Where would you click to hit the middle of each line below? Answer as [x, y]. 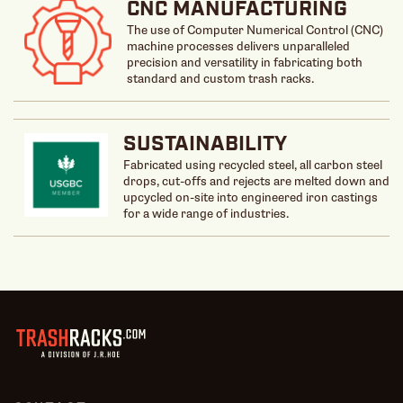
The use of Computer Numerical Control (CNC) [255, 30]
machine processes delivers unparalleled [238, 46]
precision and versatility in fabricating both [244, 62]
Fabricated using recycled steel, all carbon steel [252, 165]
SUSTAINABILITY [205, 145]
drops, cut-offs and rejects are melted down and [256, 181]
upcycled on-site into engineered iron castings [250, 197]
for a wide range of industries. [206, 213]
